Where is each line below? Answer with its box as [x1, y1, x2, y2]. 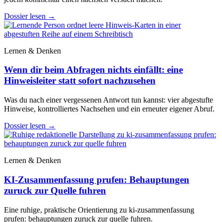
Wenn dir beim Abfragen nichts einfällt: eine [4, 64, 183, 75]
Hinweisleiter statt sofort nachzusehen [4, 75, 156, 86]
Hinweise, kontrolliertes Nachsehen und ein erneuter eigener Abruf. [4, 105, 215, 113]
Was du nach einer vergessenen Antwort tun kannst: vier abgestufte [4, 96, 213, 105]
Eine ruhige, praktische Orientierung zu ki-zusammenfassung [4, 205, 194, 214]
